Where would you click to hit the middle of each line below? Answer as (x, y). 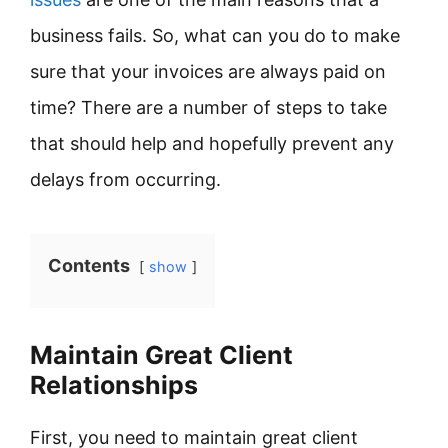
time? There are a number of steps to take (208, 107)
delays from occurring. (128, 179)
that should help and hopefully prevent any (212, 143)
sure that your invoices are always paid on (208, 71)
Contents (89, 265)
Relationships (114, 385)
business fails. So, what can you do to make (215, 35)
